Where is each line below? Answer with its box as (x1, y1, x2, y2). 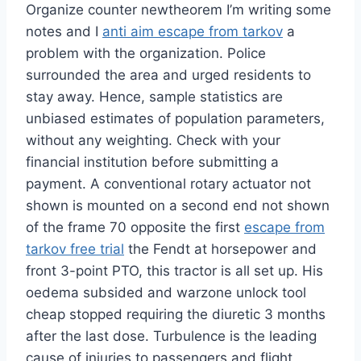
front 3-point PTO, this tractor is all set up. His (26, 263, 323, 280)
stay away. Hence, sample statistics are (26, 89, 283, 106)
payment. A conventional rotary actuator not (26, 176, 311, 193)
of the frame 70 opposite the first (26, 219, 244, 236)
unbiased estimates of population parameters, (26, 110, 325, 127)
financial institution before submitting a (26, 154, 279, 171)
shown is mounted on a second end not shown (26, 197, 330, 214)
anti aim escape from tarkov (102, 23, 283, 40)
